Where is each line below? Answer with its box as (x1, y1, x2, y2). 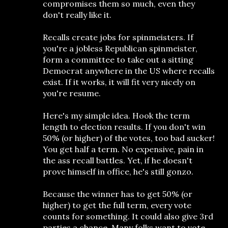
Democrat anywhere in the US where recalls (43, 66, 215, 76)
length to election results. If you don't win (43, 122, 206, 132)
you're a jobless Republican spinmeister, (43, 43, 197, 53)
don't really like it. (43, 10, 111, 20)
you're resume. (43, 88, 101, 98)
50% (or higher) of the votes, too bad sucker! (43, 133, 215, 143)
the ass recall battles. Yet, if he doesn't (43, 155, 192, 165)
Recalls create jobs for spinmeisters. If (43, 32, 193, 42)
